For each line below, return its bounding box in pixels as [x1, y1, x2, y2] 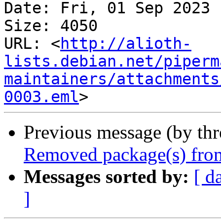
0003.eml [4, 88, 79, 106]
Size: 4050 [4, 17, 98, 35]
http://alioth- [60, 35, 191, 53]
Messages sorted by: [24, 166, 189, 187]
